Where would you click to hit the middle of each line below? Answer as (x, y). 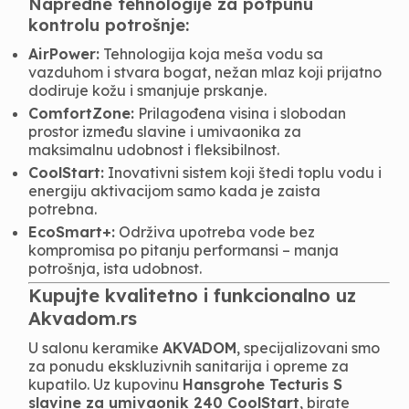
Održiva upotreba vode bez (215, 232)
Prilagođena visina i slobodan (241, 113)
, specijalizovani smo (309, 348)
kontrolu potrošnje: (109, 25)
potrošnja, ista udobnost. (115, 268)
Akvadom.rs (83, 318)
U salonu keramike (96, 348)
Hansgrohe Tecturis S (263, 384)
